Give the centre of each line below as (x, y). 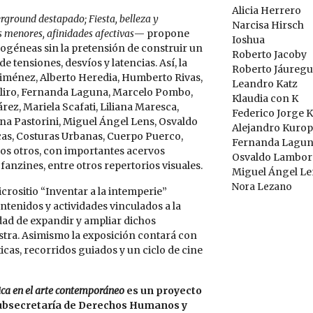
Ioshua (248, 40)
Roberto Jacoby (269, 54)
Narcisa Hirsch (268, 25)
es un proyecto (163, 290)
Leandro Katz (264, 84)
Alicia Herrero (266, 10)
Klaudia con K (265, 99)
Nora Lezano (262, 187)
